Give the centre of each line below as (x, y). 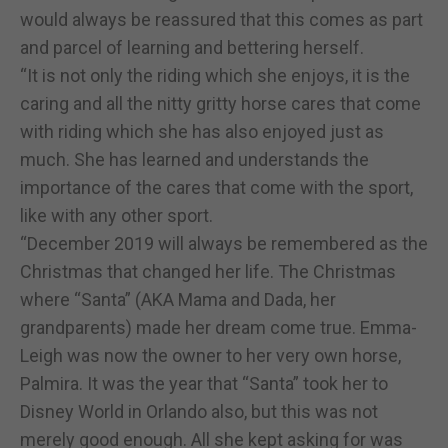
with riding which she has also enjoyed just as (202, 131)
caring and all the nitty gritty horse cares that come (220, 103)
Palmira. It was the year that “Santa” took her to (204, 383)
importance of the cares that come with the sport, (216, 187)
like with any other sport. (116, 215)
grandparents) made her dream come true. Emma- (218, 327)
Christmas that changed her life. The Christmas (208, 271)
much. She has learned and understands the (194, 159)
